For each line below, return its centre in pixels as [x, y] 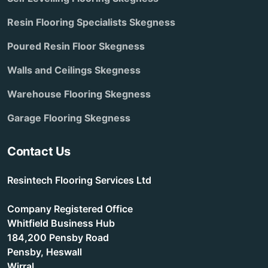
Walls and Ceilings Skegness [74, 70]
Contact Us [39, 152]
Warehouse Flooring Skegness [79, 94]
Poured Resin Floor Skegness [76, 46]
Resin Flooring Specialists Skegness [91, 22]
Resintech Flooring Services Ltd [79, 180]
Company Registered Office [70, 209]
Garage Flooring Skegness [69, 118]
